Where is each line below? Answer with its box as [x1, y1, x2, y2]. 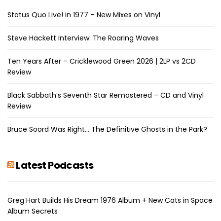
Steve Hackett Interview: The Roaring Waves [7, 33, 159, 43]
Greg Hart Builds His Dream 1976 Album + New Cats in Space [7, 195, 213, 205]
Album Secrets [7, 206, 58, 216]
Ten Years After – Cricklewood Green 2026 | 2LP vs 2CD [7, 56, 196, 66]
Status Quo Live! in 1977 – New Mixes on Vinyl [7, 9, 160, 20]
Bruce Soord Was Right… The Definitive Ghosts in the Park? [7, 124, 207, 134]
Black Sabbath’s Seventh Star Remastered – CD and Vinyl [7, 90, 204, 100]
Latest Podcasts [16, 158, 94, 172]
